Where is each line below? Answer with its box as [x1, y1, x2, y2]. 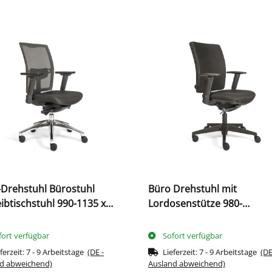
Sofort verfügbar [163, 230, 223, 242]
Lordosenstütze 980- [148, 197, 242, 211]
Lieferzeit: [163, 246, 200, 258]
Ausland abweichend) [148, 258, 225, 270]
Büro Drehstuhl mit [148, 182, 237, 196]
